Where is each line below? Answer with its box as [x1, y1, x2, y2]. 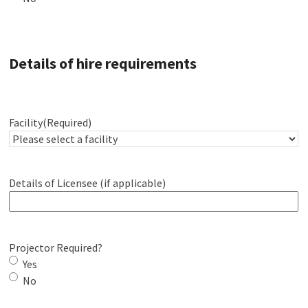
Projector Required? [9, 240, 103, 254]
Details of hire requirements [9, 53, 197, 73]
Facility [9, 115, 43, 129]
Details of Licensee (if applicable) [9, 175, 166, 190]
